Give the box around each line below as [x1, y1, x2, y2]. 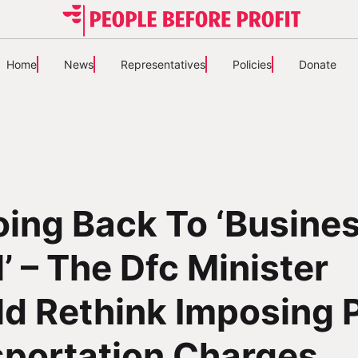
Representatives [120, 58, 205, 71]
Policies [232, 58, 272, 71]
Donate [298, 58, 336, 71]
